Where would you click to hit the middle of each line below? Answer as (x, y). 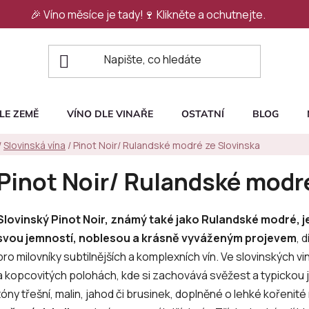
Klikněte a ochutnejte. (211, 14)
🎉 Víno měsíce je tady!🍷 (93, 14)
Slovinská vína (34, 145)
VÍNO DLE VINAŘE (110, 114)
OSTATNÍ (203, 114)
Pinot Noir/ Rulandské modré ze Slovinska (167, 145)
